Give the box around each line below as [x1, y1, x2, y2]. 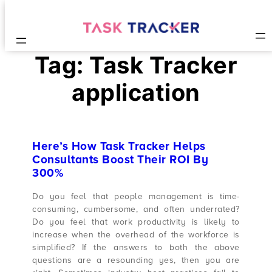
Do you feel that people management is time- [32, 191, 240, 202]
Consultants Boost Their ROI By [32, 153, 209, 167]
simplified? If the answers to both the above [32, 242, 240, 253]
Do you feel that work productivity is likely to [32, 216, 240, 227]
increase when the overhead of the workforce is [32, 229, 240, 240]
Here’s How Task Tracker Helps [32, 140, 206, 154]
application [72, 78, 200, 106]
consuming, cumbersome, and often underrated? [32, 203, 240, 214]
